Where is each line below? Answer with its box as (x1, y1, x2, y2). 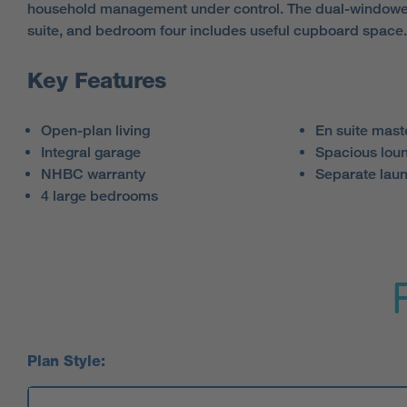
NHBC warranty (41, 165, 145, 184)
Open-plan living (41, 122, 150, 140)
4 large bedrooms (41, 187, 158, 205)
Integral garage (41, 144, 141, 162)
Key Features (27, 67, 166, 94)
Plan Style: (27, 352, 105, 371)
